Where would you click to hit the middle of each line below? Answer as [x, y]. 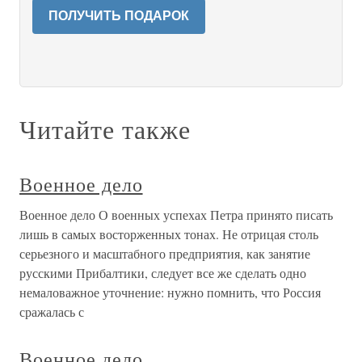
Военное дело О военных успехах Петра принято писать [176, 215]
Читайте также [105, 129]
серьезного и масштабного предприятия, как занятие [165, 253]
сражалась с [52, 311]
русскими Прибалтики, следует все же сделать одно [163, 273]
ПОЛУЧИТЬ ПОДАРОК [119, 16]
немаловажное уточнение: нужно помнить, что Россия [170, 292]
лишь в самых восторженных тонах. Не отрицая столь [169, 234]
